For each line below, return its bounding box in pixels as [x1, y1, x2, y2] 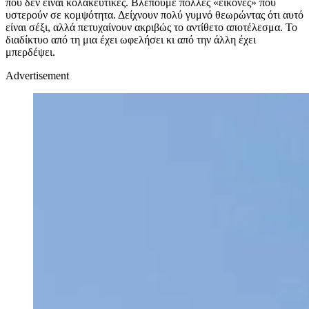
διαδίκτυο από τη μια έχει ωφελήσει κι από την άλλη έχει [6, 34, 256, 46]
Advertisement [6, 70, 69, 82]
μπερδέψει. [6, 46, 55, 59]
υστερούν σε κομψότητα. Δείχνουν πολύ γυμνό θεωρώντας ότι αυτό [6, 9, 303, 21]
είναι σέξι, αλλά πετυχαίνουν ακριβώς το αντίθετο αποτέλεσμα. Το [6, 21, 297, 34]
